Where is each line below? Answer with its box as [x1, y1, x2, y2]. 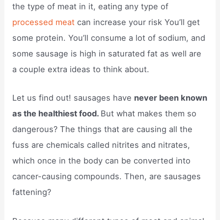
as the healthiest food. [12, 109, 101, 119]
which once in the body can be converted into [12, 156, 191, 166]
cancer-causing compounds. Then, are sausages [12, 171, 201, 182]
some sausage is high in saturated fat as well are [12, 49, 202, 59]
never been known [134, 93, 208, 103]
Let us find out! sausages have [12, 93, 135, 103]
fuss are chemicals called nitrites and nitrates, [12, 140, 191, 150]
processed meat [12, 17, 78, 27]
